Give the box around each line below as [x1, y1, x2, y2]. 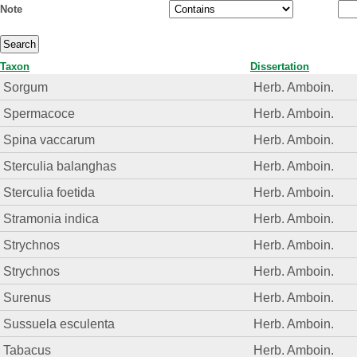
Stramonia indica [3, 211, 100, 226]
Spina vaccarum [3, 132, 96, 147]
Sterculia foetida [3, 185, 96, 200]
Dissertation [250, 61, 309, 73]
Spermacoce [3, 106, 76, 121]
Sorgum [3, 80, 49, 95]
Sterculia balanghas [3, 159, 117, 174]
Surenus [3, 290, 52, 305]
